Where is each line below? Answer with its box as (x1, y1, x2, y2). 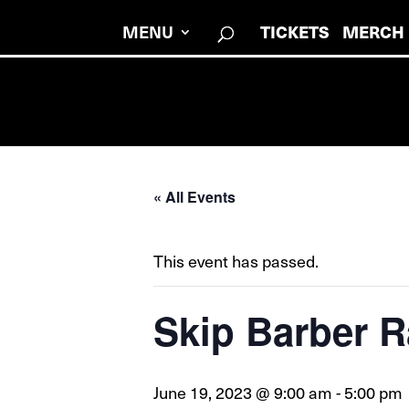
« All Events (153, 186, 236, 207)
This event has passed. (153, 249, 319, 272)
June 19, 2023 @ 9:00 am (153, 381, 332, 404)
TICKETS (260, 20, 330, 43)
